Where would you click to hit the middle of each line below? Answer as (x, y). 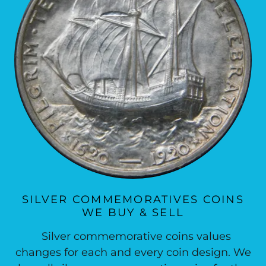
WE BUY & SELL (133, 213)
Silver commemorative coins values (133, 236)
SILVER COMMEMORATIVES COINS (133, 199)
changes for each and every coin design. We (133, 252)
